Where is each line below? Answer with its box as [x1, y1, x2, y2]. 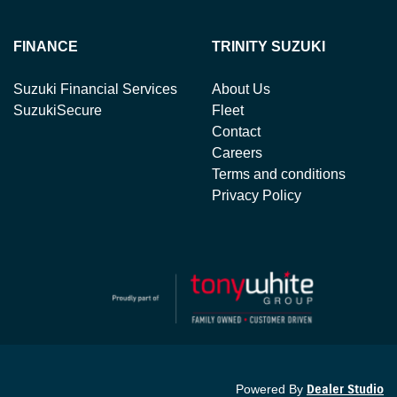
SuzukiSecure [13, 103, 102, 118]
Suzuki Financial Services [13, 82, 177, 97]
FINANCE [13, 39, 78, 54]
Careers [212, 145, 262, 160]
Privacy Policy [212, 188, 301, 203]
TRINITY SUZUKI [212, 39, 325, 54]
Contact [212, 124, 261, 139]
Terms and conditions [212, 167, 346, 182]
